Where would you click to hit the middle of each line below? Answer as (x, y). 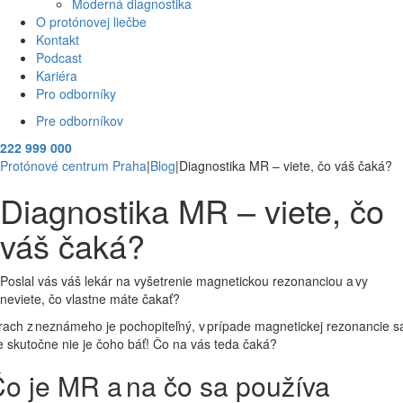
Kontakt (58, 39)
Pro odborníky (76, 93)
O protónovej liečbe (91, 21)
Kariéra (57, 75)
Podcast (59, 57)
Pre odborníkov (80, 120)
